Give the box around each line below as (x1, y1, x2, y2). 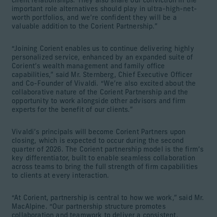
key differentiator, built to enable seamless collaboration (12, 155, 195, 162)
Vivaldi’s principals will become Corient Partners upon (12, 128, 186, 136)
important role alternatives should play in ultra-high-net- (12, 5, 197, 13)
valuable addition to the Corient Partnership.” (12, 23, 157, 31)
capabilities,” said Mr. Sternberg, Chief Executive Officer (12, 71, 192, 79)
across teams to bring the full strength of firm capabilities (12, 163, 198, 171)
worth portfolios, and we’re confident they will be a (12, 14, 177, 22)
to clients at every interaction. (12, 172, 109, 180)
